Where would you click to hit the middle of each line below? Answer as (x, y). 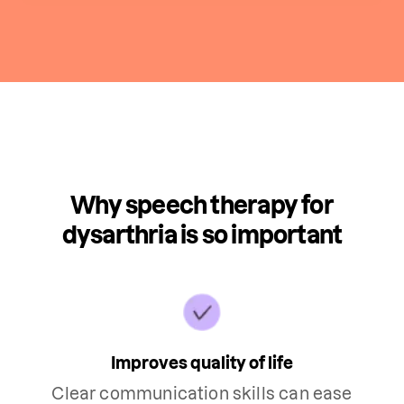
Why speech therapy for (202, 206)
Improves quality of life (202, 363)
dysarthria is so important (202, 235)
